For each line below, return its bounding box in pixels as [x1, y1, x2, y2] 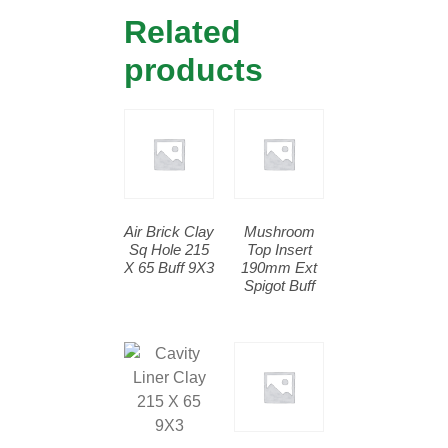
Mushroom [243, 222, 315, 240]
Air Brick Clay [124, 222, 214, 240]
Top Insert [246, 240, 312, 258]
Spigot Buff [243, 276, 315, 294]
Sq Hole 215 [129, 240, 209, 258]
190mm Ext [241, 258, 317, 276]
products [124, 52, 263, 89]
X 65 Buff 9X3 [124, 258, 214, 276]
